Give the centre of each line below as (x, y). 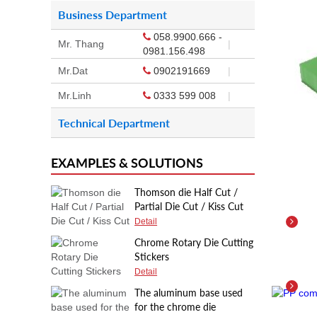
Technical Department (114, 123)
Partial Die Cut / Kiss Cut (189, 206)
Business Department (113, 15)
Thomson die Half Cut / (186, 192)
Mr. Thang (81, 44)
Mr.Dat (73, 71)
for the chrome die (175, 307)
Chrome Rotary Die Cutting (194, 242)
